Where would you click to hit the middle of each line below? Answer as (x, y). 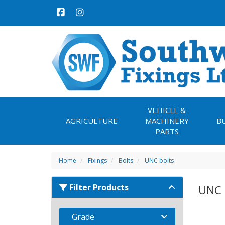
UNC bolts (159, 160)
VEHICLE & (167, 110)
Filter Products (98, 187)
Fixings (97, 160)
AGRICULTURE (91, 120)
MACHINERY (167, 120)
